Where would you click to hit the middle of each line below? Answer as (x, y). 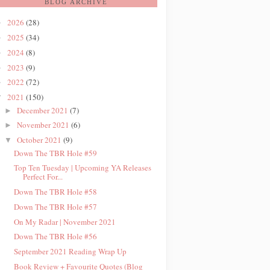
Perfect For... (43, 177)
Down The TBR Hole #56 (56, 237)
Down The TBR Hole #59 (56, 153)
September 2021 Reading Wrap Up (71, 251)
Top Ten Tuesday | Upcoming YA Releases (83, 168)
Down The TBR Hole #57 (56, 206)
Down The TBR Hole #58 (56, 192)
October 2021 (40, 140)
